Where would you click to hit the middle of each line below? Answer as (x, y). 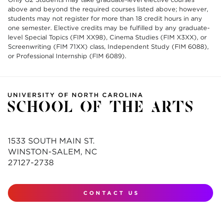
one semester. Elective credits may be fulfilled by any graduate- (109, 28)
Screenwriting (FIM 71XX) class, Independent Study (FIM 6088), (108, 47)
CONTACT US (111, 193)
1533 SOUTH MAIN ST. (51, 141)
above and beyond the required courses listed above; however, (108, 9)
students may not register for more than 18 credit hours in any (105, 18)
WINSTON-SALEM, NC (53, 152)
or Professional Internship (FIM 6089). (67, 56)
